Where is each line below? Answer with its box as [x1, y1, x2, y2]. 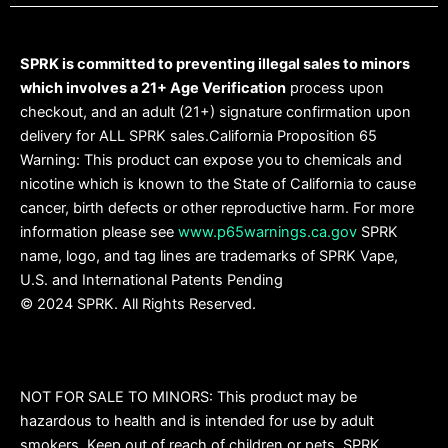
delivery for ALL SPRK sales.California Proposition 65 [20, 126, 377, 145]
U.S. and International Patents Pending [20, 270, 283, 289]
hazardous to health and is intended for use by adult [20, 412, 374, 431]
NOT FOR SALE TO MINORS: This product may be [20, 388, 357, 407]
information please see [20, 222, 178, 241]
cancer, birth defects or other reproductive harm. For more [20, 198, 414, 217]
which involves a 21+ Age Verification [20, 78, 286, 97]
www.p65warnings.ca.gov [178, 222, 361, 241]
